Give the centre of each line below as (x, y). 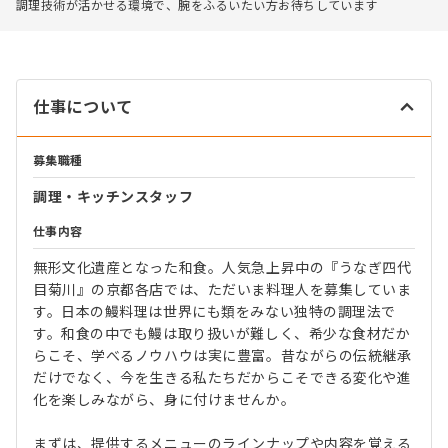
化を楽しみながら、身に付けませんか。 (164, 400)
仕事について (83, 108)
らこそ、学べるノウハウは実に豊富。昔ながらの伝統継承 (222, 356)
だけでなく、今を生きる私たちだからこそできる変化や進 (222, 378)
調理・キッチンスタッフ (113, 197)
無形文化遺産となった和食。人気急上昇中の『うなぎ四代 (222, 268)
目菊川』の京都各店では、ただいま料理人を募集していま (222, 290)
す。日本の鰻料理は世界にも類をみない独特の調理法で (214, 312)
